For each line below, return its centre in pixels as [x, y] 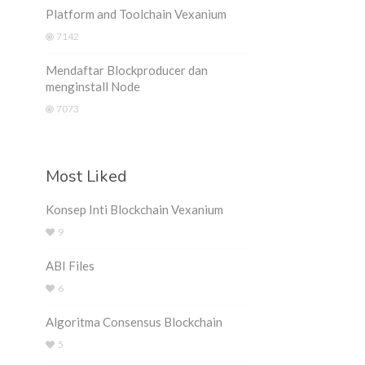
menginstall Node [93, 86]
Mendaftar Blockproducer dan [127, 70]
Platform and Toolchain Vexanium [136, 14]
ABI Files [70, 266]
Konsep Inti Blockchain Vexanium [134, 209]
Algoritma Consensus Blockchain [134, 322]
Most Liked [86, 176]
